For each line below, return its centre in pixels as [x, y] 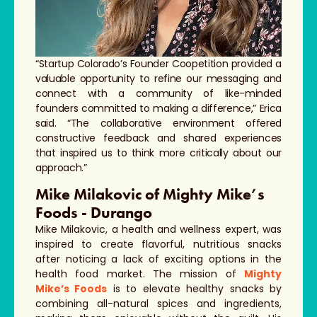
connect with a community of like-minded [158, 93]
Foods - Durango [94, 212]
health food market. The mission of [140, 273]
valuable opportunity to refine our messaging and [158, 78]
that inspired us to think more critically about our [158, 152]
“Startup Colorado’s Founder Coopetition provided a [158, 63]
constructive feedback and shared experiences [158, 138]
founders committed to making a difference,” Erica [158, 108]
